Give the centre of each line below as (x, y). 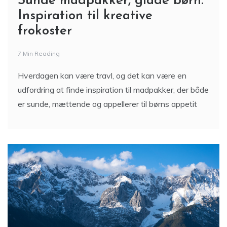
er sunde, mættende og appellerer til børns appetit (107, 104)
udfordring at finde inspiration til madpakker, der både (113, 90)
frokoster (45, 31)
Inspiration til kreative (85, 16)
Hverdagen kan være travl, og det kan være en (102, 75)
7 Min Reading (39, 53)
